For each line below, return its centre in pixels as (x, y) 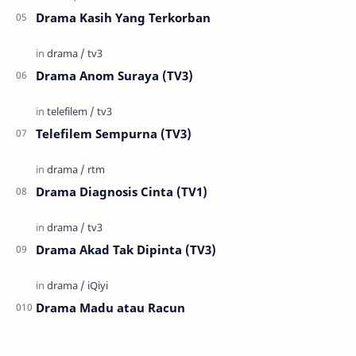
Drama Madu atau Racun (110, 307)
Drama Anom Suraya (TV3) (114, 75)
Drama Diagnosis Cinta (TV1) (122, 191)
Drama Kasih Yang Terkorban (123, 17)
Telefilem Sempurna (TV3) (114, 133)
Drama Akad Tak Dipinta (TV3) (126, 249)
